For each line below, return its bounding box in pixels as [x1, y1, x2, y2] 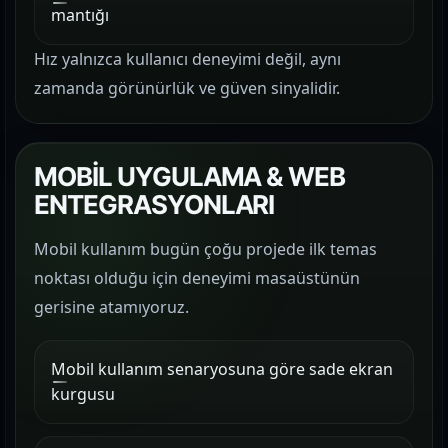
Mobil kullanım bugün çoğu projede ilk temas [34, 238, 377, 260]
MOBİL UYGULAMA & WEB [34, 161, 346, 192]
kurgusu [51, 383, 115, 405]
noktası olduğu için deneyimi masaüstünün [34, 267, 360, 289]
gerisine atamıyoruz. [34, 296, 189, 318]
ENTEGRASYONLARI [34, 189, 275, 220]
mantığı [51, 4, 109, 26]
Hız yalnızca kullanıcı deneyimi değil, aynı [34, 48, 341, 70]
